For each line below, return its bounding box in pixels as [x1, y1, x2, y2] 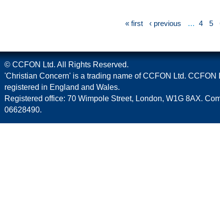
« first [125, 19, 143, 28]
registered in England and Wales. [4, 83, 120, 92]
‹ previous [149, 19, 181, 28]
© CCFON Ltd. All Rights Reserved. [4, 60, 129, 69]
